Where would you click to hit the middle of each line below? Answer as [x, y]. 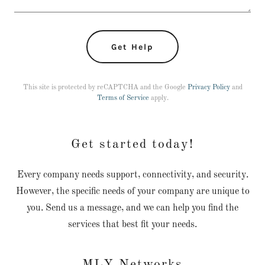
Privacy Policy [209, 88]
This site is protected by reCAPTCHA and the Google [105, 88]
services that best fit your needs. [132, 225]
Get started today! [132, 144]
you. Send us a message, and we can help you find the [132, 208]
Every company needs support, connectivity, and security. [132, 175]
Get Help [132, 47]
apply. [159, 98]
